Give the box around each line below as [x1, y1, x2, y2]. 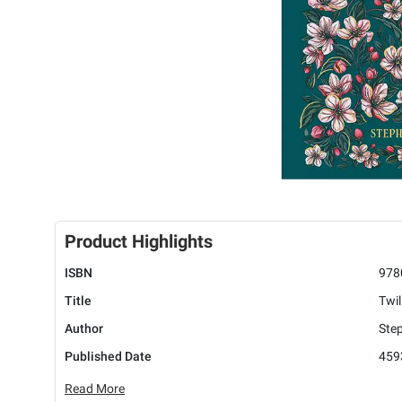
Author [65, 321, 103, 336]
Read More [65, 381, 125, 397]
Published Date [65, 349, 152, 364]
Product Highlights [65, 231, 213, 253]
